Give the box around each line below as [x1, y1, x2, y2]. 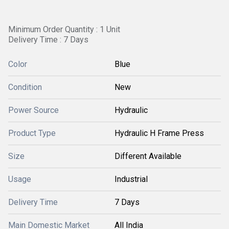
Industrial [114, 174, 148, 184]
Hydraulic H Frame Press [114, 128, 204, 138]
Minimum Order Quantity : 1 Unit [8, 25, 120, 34]
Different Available [114, 151, 181, 161]
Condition [8, 82, 42, 92]
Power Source [8, 105, 59, 115]
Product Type [8, 128, 56, 138]
